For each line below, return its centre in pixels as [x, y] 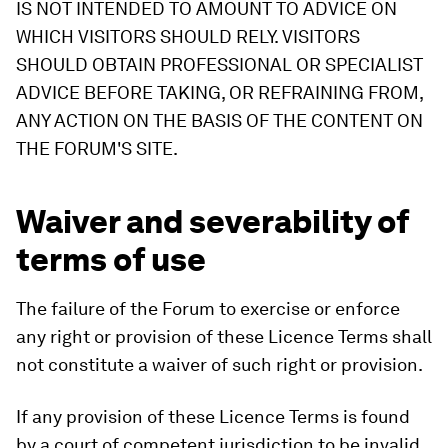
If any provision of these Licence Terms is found [213, 416]
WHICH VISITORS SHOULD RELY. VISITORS [188, 36]
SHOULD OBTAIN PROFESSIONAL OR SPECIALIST [219, 64]
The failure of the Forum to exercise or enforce [208, 308]
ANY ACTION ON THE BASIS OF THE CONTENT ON [219, 120]
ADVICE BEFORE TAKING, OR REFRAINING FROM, [219, 92]
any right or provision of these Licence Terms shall [224, 336]
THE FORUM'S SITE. [97, 148]
